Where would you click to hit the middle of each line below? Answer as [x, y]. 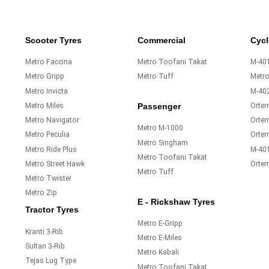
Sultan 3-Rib [45, 246]
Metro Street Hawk [55, 164]
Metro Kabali [159, 252]
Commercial [162, 40]
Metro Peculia [47, 135]
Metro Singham [163, 143]
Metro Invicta [46, 91]
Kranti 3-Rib [44, 231]
